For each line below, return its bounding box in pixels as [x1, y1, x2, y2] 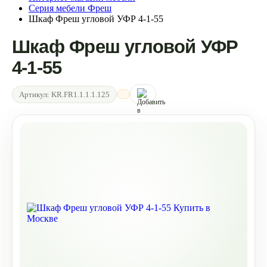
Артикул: [19, 89, 51, 99]
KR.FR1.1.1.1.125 [51, 89, 110, 99]
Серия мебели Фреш [29, 3, 111, 13]
